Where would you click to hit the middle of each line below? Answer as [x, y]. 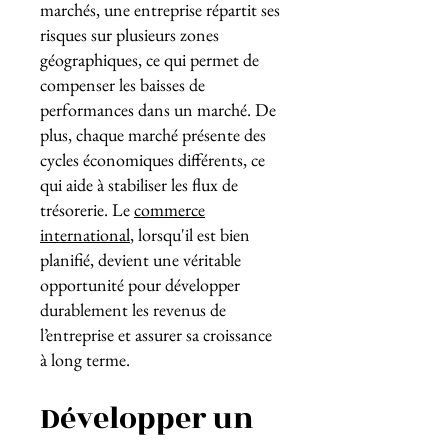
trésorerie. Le [87, 209]
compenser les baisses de [122, 84]
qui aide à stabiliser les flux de [139, 184]
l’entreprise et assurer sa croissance [156, 334]
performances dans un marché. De [158, 109]
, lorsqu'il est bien [190, 234]
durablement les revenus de [133, 309]
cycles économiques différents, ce [152, 159]
